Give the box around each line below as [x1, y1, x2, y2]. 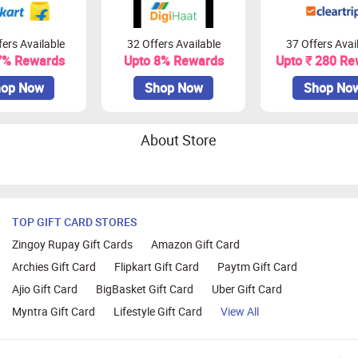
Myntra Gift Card [11, 304, 95, 320]
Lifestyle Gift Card [113, 304, 202, 320]
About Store [141, 130, 217, 150]
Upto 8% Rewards [123, 52, 224, 70]
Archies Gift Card [11, 259, 96, 275]
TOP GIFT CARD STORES [11, 214, 137, 230]
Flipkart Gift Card [113, 259, 199, 275]
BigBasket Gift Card [95, 281, 193, 297]
